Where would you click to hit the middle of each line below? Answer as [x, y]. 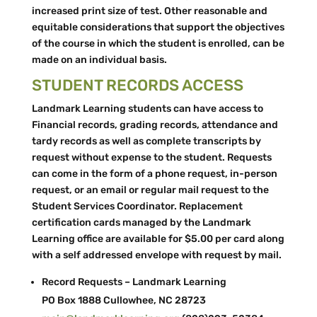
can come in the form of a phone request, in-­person [154, 174]
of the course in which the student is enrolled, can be [158, 44]
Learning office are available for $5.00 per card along [158, 239]
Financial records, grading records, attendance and [155, 125]
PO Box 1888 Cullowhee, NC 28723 [123, 300]
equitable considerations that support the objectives [158, 27]
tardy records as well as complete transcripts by [146, 141]
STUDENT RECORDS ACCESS [137, 85]
